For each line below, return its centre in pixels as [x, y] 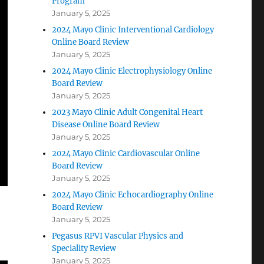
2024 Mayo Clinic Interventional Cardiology [133, 30]
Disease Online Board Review [106, 125]
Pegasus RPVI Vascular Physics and [118, 236]
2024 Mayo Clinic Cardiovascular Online [126, 154]
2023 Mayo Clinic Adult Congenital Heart [128, 112]
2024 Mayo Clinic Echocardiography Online [133, 195]
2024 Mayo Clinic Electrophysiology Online [132, 71]
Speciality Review [84, 248]
